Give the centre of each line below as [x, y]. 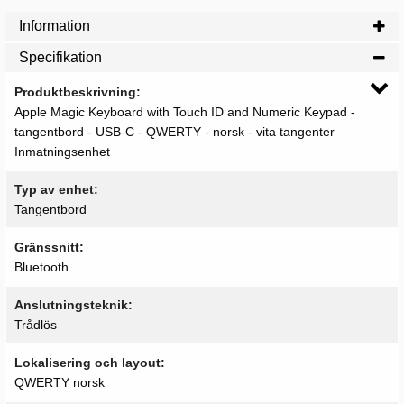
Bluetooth [41, 267]
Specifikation [60, 58]
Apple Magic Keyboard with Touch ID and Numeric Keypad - [184, 112]
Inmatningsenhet [62, 152]
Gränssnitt [46, 248]
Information [55, 26]
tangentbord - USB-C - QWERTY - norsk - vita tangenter [174, 132]
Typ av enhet [54, 190]
